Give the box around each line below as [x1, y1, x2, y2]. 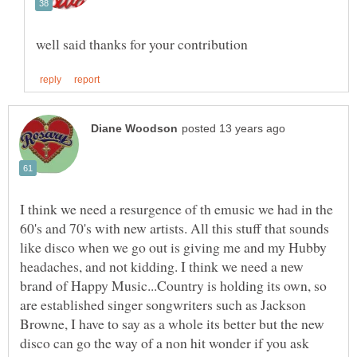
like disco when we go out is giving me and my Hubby [20, 237, 327, 257]
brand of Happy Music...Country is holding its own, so [20, 275, 327, 295]
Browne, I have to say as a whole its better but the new [20, 313, 324, 333]
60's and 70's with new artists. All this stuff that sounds [20, 218, 329, 237]
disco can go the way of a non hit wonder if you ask [20, 332, 309, 352]
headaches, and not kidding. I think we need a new [20, 256, 304, 276]
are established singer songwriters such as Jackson [20, 294, 306, 314]
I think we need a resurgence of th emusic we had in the [20, 198, 333, 218]
